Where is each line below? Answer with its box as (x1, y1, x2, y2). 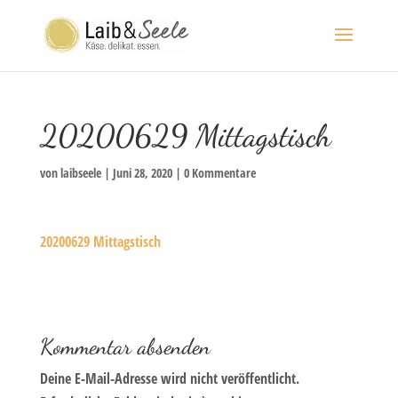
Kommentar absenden (39, 333, 211, 360)
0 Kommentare (183, 164, 256, 181)
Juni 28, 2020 (112, 164, 172, 181)
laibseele (60, 164, 101, 181)
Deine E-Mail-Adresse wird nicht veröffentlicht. (39, 369, 299, 388)
